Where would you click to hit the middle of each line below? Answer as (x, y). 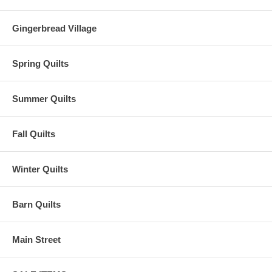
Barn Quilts (36, 205)
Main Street (36, 240)
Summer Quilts (44, 99)
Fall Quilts (34, 134)
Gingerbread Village (54, 29)
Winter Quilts (40, 169)
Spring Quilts (40, 64)
